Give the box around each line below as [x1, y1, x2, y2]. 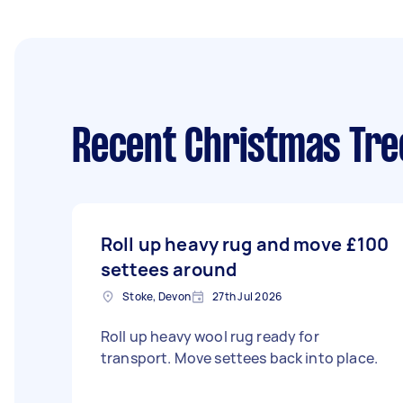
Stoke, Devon [122, 289, 191, 304]
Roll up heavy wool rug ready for [101, 327, 319, 346]
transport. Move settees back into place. [101, 348, 378, 368]
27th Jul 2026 [212, 289, 282, 304]
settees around [101, 257, 237, 282]
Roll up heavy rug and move [101, 232, 342, 256]
